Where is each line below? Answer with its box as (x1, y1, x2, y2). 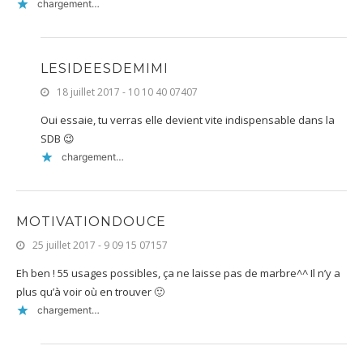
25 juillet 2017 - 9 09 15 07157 (32, 237, 168, 252)
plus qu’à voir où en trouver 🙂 (16, 284, 164, 299)
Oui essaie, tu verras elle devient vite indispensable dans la (41, 112, 335, 127)
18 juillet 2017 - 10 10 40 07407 (57, 84, 198, 99)
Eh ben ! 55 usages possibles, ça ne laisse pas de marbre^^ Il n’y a (16, 265, 340, 280)
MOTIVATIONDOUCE (16, 213, 166, 229)
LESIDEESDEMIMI (41, 60, 169, 76)
